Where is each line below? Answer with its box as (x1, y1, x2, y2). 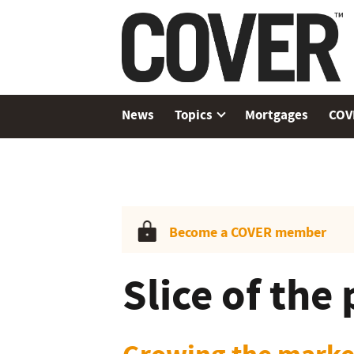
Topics (175, 106, 215, 124)
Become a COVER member (168, 223, 326, 242)
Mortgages (245, 106, 309, 124)
